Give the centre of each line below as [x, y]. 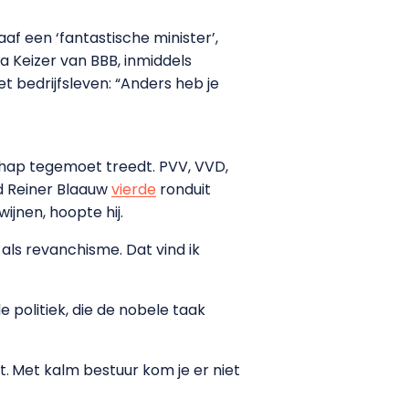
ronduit [184, 189]
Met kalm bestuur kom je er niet [126, 370]
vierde [134, 189]
